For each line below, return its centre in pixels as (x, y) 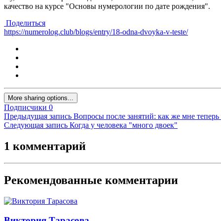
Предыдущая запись (38, 116)
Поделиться (25, 23)
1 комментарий (45, 146)
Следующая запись (36, 125)
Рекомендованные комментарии (91, 180)
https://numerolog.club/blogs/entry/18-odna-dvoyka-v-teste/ (96, 32)
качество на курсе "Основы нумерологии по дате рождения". (108, 6)
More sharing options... (41, 98)
